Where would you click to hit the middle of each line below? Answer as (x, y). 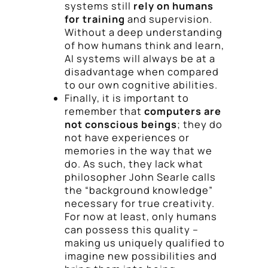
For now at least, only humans (141, 217)
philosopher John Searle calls (140, 177)
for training (95, 19)
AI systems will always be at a (140, 59)
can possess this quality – (132, 230)
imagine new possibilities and (141, 256)
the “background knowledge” (139, 191)
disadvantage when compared (142, 72)
